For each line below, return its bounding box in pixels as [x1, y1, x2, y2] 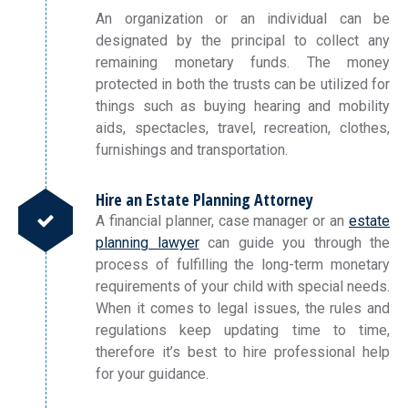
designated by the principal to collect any [96, 32, 390, 49]
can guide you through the [199, 234, 390, 251]
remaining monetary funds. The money [96, 54, 390, 71]
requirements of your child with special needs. [96, 278, 390, 295]
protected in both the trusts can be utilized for [96, 76, 390, 93]
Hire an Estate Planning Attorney [96, 189, 313, 210]
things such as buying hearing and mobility [96, 97, 390, 115]
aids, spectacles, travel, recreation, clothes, [96, 119, 390, 137]
